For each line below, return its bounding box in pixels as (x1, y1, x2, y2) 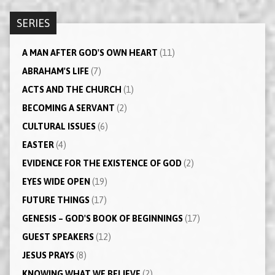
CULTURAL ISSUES (21, 121, 96, 131)
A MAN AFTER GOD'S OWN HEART (21, 47, 158, 58)
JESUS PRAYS (21, 250, 74, 260)
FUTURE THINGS (21, 195, 90, 205)
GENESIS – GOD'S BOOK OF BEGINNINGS (21, 213, 183, 223)
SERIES (16, 16, 50, 29)
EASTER (21, 139, 54, 150)
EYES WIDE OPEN (21, 176, 90, 187)
